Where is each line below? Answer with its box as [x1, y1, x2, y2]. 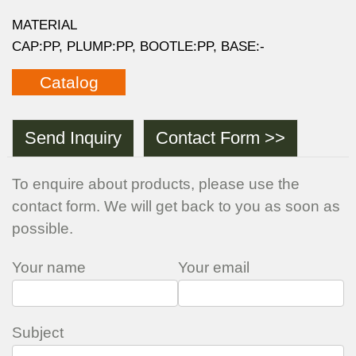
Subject [12, 324, 64, 342]
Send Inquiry [25, 127, 122, 148]
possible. [12, 219, 73, 237]
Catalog [39, 72, 99, 91]
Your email [178, 258, 250, 276]
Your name [12, 258, 86, 276]
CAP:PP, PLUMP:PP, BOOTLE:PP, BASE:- [12, 37, 265, 54]
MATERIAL [12, 16, 77, 33]
